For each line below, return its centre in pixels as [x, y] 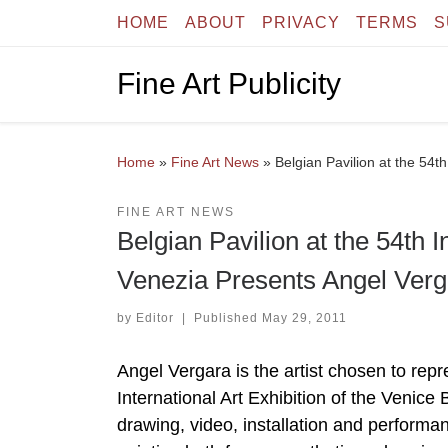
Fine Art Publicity [229, 84]
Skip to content [80, 27]
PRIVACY [301, 22]
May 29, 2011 [304, 317]
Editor [155, 317]
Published [227, 317]
